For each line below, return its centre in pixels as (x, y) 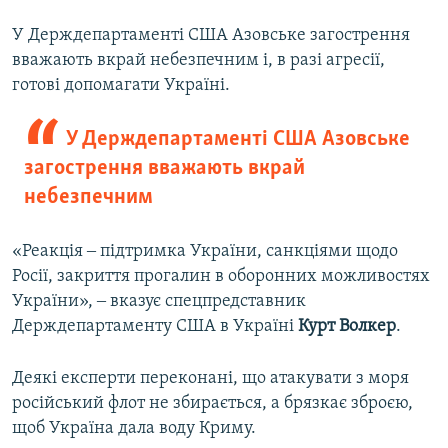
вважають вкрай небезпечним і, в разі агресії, (198, 60)
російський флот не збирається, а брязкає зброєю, (212, 403)
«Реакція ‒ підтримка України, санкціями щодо (205, 251)
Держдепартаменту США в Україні (155, 326)
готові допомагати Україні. (121, 85)
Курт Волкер (347, 326)
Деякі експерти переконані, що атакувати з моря (210, 378)
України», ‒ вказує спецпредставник (159, 301)
